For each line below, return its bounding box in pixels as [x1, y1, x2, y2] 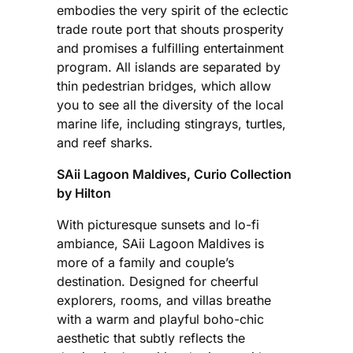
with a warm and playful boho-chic [57, 311, 264, 328]
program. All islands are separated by [57, 59, 281, 76]
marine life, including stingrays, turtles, [57, 116, 286, 132]
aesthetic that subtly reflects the [57, 330, 245, 347]
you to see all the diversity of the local [57, 97, 284, 113]
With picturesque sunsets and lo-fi [57, 217, 259, 233]
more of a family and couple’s [57, 255, 234, 271]
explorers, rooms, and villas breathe [57, 292, 271, 309]
